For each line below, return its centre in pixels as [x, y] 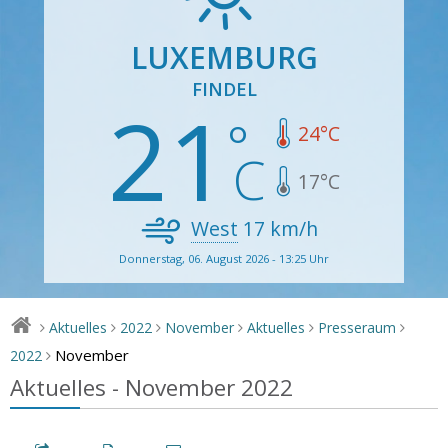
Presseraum [357, 327]
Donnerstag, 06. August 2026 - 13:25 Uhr [224, 258]
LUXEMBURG [224, 57]
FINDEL [224, 88]
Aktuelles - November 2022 [151, 387]
